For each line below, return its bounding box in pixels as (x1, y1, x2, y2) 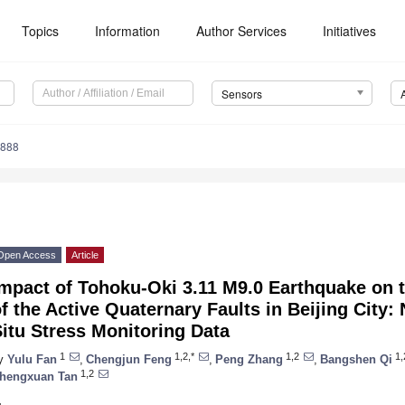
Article (71, 250, 99, 261)
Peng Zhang (215, 352, 283, 366)
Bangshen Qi (320, 352, 392, 366)
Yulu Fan (7, 352, 57, 366)
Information (95, 22, 161, 40)
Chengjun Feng (86, 352, 172, 366)
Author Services (196, 22, 287, 40)
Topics (22, 22, 60, 40)
